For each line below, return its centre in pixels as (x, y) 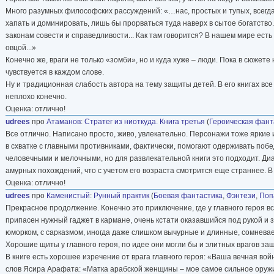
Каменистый (68, 195)
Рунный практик (121, 195)
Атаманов (64, 121)
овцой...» (21, 47)
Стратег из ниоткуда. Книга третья (145, 121)
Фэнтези (241, 195)
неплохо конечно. (36, 96)
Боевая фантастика (188, 195)
